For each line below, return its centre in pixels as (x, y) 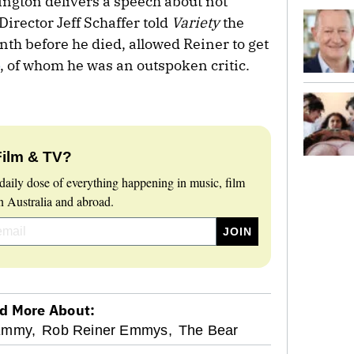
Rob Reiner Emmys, (107, 330)
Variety (196, 22)
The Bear (208, 330)
